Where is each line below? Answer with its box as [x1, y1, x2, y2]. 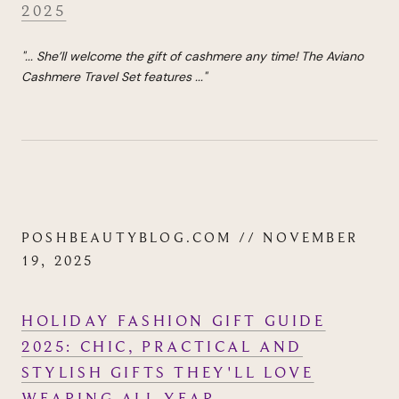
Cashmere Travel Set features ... [21, 69, 203, 85]
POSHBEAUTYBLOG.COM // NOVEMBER [21, 229, 359, 248]
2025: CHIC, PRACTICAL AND [21, 337, 304, 357]
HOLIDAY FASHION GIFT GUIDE [21, 311, 326, 331]
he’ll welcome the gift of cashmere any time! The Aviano [44, 48, 363, 65]
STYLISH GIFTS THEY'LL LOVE [21, 362, 314, 383]
